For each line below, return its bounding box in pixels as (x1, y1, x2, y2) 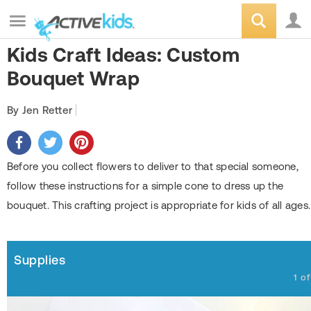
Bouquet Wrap (7, 67, 140, 90)
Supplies (14, 253, 66, 267)
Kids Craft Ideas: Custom (7, 44, 239, 66)
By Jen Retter (7, 104, 73, 116)
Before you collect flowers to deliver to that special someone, (7, 160, 299, 172)
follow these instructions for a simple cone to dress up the (7, 180, 284, 192)
